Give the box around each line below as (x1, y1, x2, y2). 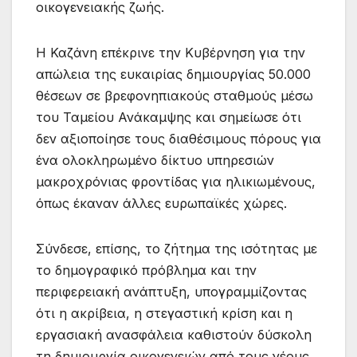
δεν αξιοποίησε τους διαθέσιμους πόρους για (36, 131, 321, 147)
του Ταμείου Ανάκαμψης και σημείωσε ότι (36, 109, 301, 126)
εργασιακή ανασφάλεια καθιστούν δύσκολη (36, 327, 312, 343)
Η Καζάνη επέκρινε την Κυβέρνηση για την (36, 45, 305, 61)
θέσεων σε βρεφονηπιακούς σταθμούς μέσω (36, 88, 313, 104)
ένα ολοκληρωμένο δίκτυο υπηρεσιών (36, 152, 274, 169)
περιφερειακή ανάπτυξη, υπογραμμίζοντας (36, 284, 307, 300)
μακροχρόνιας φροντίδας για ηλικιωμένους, (36, 174, 316, 190)
